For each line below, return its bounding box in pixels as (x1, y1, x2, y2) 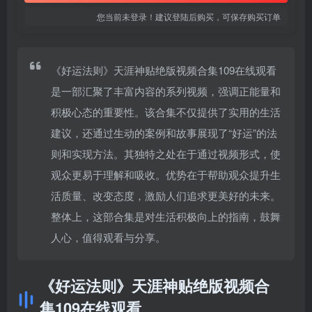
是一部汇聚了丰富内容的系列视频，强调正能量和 (51, 84, 281, 98)
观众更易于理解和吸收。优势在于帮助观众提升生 (51, 167, 281, 182)
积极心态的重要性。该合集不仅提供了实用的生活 (51, 104, 281, 119)
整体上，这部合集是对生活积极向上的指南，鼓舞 (51, 209, 281, 224)
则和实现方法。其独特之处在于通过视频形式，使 (51, 146, 281, 161)
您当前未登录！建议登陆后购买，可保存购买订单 (97, 10, 281, 22)
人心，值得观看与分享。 (51, 230, 166, 244)
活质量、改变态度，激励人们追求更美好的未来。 (51, 188, 281, 203)
